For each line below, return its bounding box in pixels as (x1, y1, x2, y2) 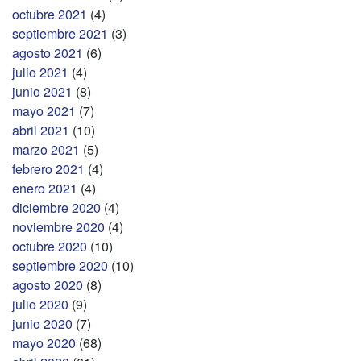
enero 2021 (12, 178, 77, 197)
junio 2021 (12, 81, 73, 101)
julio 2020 (12, 294, 68, 313)
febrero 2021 (12, 159, 85, 178)
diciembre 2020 (12, 197, 101, 217)
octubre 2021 (12, 4, 87, 23)
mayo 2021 (12, 101, 76, 120)
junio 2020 (12, 313, 73, 333)
